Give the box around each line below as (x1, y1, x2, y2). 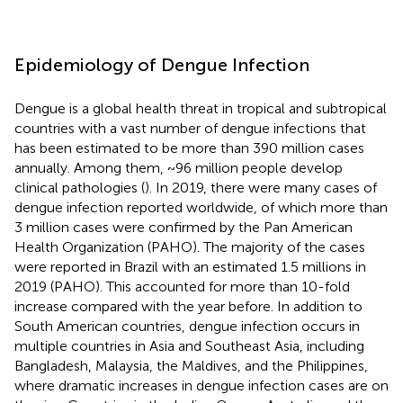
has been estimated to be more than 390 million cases (14, 139, 364, 157)
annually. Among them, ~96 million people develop (14, 158, 343, 176)
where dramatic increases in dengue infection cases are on (14, 376, 389, 394)
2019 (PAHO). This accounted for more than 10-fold (14, 277, 350, 295)
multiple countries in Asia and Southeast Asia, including (14, 336, 364, 354)
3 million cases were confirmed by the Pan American (14, 218, 353, 236)
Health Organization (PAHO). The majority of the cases (14, 237, 365, 255)
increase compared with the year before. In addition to (14, 297, 363, 315)
